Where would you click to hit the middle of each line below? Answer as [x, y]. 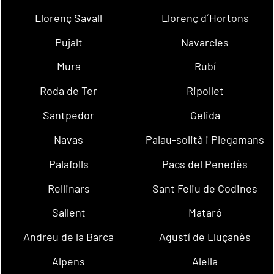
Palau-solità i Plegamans [205, 139]
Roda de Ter [69, 91]
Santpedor [69, 115]
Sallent [68, 213]
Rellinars [68, 188]
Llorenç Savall [69, 17]
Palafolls [68, 164]
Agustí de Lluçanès [205, 237]
